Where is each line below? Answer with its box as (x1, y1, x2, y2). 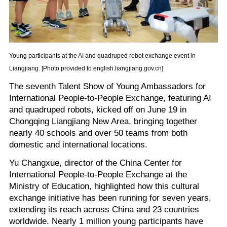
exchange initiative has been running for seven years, (9, 192, 211, 203)
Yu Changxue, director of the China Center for (9, 157, 182, 168)
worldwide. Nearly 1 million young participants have (9, 215, 203, 226)
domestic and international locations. (9, 139, 147, 150)
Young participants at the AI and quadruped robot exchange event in (9, 52, 196, 59)
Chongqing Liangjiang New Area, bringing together (9, 116, 197, 127)
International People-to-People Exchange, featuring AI (9, 93, 211, 103)
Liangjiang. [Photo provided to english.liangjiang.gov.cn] (9, 64, 163, 72)
